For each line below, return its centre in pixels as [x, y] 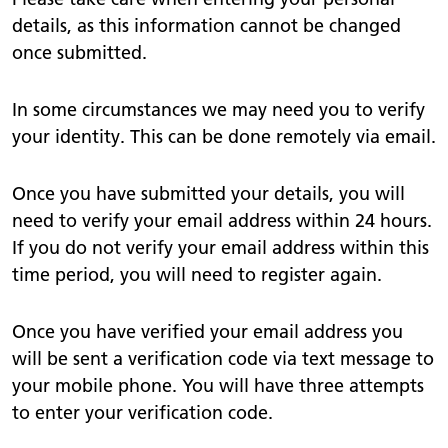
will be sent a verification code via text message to [223, 358]
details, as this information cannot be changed [206, 25]
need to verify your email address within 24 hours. [222, 220]
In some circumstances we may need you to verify [218, 109]
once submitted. [79, 52]
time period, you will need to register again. [197, 274]
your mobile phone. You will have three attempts [218, 385]
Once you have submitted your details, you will [208, 193]
